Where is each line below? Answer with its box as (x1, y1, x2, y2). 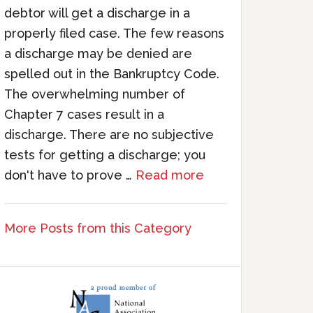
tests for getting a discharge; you (4, 147, 205, 162)
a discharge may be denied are (4, 46, 192, 61)
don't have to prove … (4, 168, 136, 182)
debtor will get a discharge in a (4, 6, 190, 20)
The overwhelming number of (4, 87, 185, 101)
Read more (136, 168, 204, 182)
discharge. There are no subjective (4, 127, 214, 142)
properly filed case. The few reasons (4, 26, 224, 41)
